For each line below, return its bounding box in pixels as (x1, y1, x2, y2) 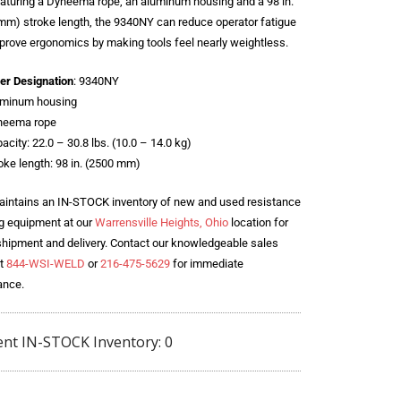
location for (227, 215, 288, 229)
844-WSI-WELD (5, 256, 85, 270)
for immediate (169, 256, 243, 270)
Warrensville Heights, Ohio (94, 215, 228, 229)
